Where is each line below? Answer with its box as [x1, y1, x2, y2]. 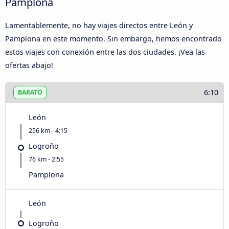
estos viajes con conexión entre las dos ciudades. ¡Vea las [5, 47, 205, 57]
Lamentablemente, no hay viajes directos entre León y [5, 20, 193, 30]
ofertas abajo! [5, 60, 53, 70]
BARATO [18, 88, 42, 97]
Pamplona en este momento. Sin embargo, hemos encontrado [5, 33, 222, 43]
